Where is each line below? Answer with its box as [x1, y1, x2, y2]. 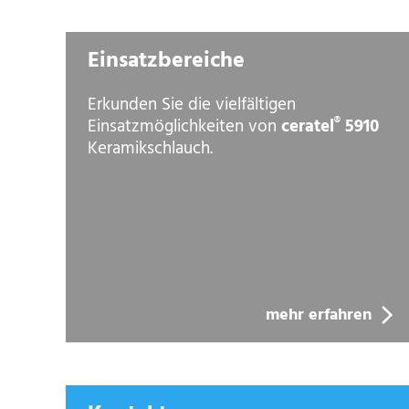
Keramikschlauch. [88, 135, 213, 162]
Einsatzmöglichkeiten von [88, 113, 281, 140]
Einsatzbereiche [88, 43, 245, 79]
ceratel [281, 112, 334, 141]
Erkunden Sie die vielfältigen [88, 91, 296, 118]
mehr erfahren [265, 301, 376, 329]
